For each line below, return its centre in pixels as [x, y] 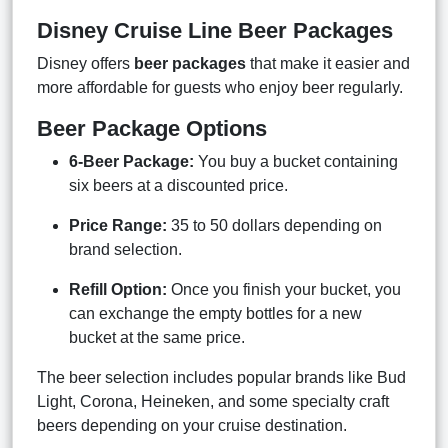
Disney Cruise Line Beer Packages [215, 30]
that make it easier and [328, 63]
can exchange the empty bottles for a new [215, 313]
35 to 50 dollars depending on [274, 225]
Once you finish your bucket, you [284, 289]
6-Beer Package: [131, 161]
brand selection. [125, 249]
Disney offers [85, 63]
